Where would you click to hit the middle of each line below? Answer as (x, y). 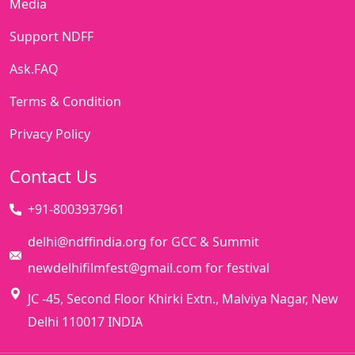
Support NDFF (52, 37)
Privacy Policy (50, 134)
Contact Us (53, 177)
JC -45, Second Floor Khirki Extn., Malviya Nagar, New (183, 299)
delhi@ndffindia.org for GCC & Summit (143, 242)
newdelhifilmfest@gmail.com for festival (149, 268)
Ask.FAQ (34, 69)
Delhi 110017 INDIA (85, 322)
